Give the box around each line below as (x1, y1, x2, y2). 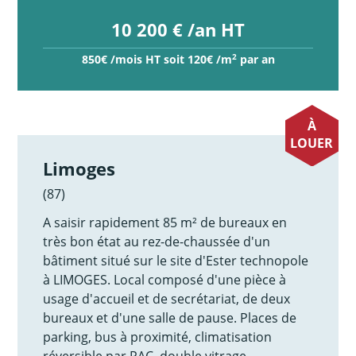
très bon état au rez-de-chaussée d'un (43, 232, 271, 250)
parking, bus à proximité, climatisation (43, 327, 273, 346)
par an (236, 52, 275, 68)
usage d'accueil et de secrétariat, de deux (43, 289, 291, 308)
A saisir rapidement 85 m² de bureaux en (43, 213, 288, 231)
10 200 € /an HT (111, 17, 245, 42)
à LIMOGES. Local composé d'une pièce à (43, 270, 287, 288)
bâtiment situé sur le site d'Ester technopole (43, 251, 309, 269)
